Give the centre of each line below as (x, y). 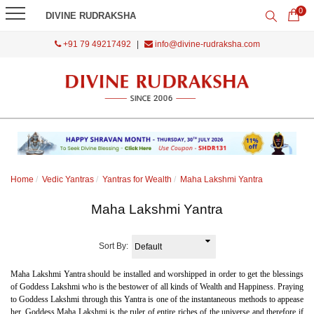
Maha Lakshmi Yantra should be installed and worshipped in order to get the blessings (157, 274)
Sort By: (113, 246)
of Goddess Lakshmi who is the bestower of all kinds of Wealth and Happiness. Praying (157, 287)
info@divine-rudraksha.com (206, 44)
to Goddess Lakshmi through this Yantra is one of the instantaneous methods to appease (157, 300)
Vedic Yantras (68, 180)
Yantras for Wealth (137, 180)
